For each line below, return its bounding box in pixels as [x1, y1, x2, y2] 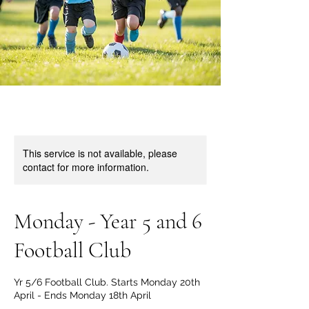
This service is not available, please [23, 146, 177, 160]
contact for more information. [23, 160, 149, 174]
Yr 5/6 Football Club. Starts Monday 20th [14, 277, 200, 288]
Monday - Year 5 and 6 [14, 208, 202, 235]
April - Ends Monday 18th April [14, 290, 151, 301]
